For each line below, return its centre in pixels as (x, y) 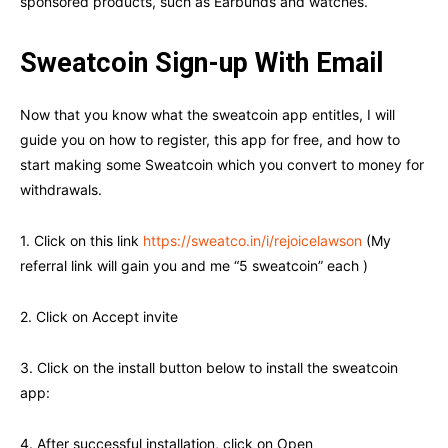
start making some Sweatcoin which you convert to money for (222, 165)
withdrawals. (61, 190)
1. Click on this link (81, 241)
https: (162, 241)
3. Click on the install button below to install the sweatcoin (209, 368)
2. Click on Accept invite (101, 317)
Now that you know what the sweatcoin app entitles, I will (207, 115)
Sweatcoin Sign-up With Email (201, 63)
